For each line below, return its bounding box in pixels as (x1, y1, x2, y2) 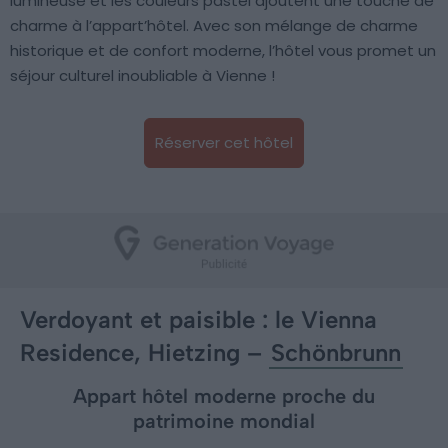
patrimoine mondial (133, 409, 315, 434)
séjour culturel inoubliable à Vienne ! (10, 65, 275, 87)
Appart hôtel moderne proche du (73, 384, 375, 409)
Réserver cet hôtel (155, 132, 293, 154)
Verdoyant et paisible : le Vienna (20, 305, 377, 335)
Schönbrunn (271, 338, 401, 368)
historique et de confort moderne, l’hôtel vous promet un (10, 40, 436, 62)
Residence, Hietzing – (20, 338, 269, 368)
